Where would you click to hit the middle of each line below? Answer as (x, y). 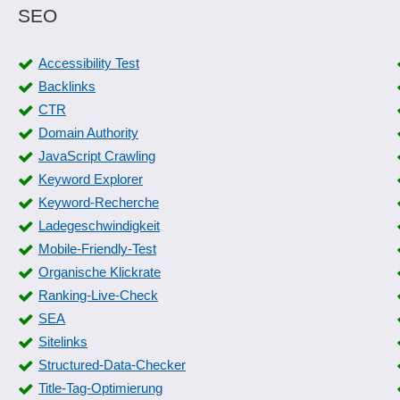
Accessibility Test (89, 63)
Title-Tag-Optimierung (100, 388)
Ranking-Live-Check (98, 295)
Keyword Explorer (91, 179)
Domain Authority (88, 133)
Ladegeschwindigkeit (99, 225)
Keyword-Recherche (99, 202)
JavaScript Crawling (97, 156)
